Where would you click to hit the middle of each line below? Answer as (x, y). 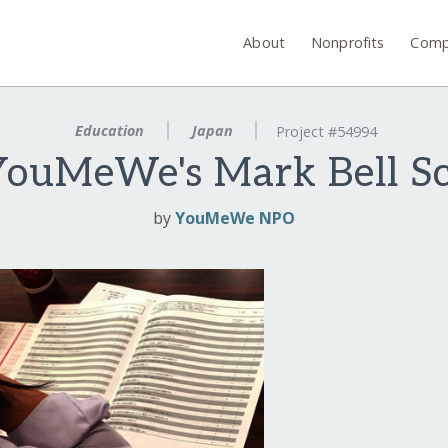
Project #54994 (327, 132)
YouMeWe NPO (235, 218)
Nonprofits (348, 42)
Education (109, 130)
